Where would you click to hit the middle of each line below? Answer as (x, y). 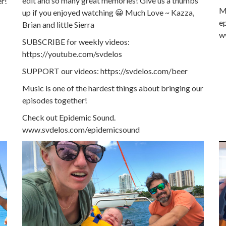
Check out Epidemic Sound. (69, 117)
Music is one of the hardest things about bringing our (113, 88)
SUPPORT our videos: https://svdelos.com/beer (105, 71)
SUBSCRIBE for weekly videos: (76, 41)
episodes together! (55, 100)
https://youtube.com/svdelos (72, 53)
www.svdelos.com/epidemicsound (81, 129)
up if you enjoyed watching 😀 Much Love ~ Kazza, (108, 12)
